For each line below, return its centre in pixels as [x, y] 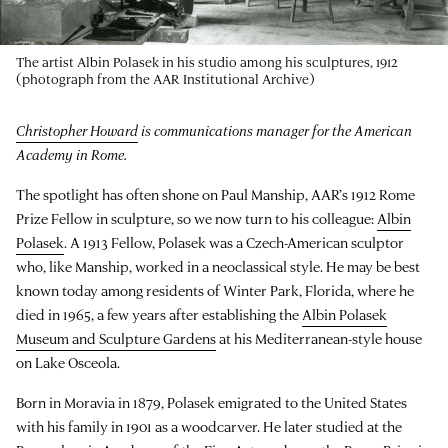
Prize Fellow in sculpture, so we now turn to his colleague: [196, 219]
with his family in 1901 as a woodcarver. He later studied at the [209, 427]
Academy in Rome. [71, 155]
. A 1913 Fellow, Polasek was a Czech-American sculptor [234, 243]
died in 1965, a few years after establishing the [159, 315]
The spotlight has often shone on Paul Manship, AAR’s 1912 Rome [215, 195]
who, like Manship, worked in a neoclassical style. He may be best [218, 267]
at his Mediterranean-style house [319, 339]
